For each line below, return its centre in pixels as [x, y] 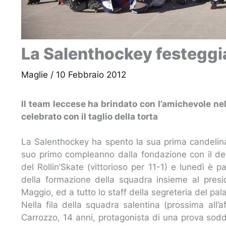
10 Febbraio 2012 [91, 74]
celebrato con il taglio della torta [91, 116]
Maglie [35, 74]
